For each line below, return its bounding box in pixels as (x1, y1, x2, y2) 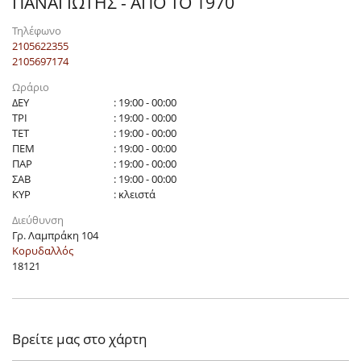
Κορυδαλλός (12, 243, 73, 259)
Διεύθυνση (12, 213, 64, 228)
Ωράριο (12, 80, 49, 95)
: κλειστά (114, 187, 156, 202)
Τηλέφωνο (12, 23, 61, 38)
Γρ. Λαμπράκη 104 (12, 228, 98, 243)
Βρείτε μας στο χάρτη (12, 329, 147, 348)
